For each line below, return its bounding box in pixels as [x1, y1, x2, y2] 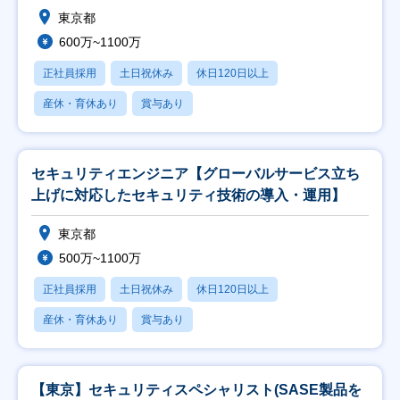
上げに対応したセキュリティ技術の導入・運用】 [31, 187, 346, 203]
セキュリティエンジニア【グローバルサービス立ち [31, 166, 360, 181]
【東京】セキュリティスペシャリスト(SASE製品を [31, 382, 362, 397]
